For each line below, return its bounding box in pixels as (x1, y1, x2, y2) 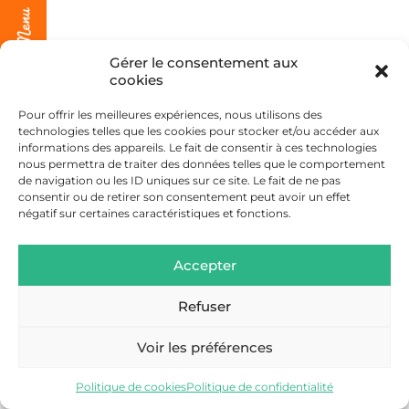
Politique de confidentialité (186, 380, 333, 393)
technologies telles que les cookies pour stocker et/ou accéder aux (18, 124, 379, 138)
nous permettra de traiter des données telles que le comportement (18, 157, 385, 171)
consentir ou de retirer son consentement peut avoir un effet (18, 190, 351, 204)
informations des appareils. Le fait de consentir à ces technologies (18, 141, 377, 154)
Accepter (173, 256, 236, 274)
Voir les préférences (136, 338, 273, 356)
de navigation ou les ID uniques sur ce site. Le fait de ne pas (18, 173, 341, 187)
